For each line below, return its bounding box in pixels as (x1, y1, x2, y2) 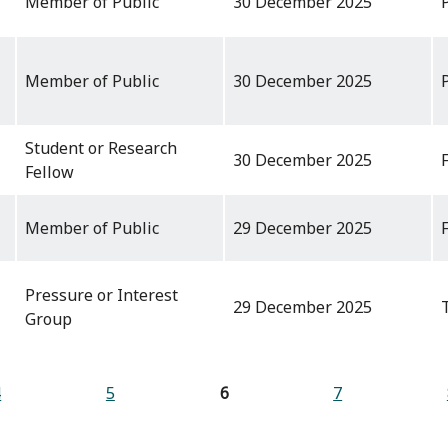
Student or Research (25, 137, 177, 160)
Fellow (25, 161, 74, 184)
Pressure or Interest (25, 284, 178, 307)
